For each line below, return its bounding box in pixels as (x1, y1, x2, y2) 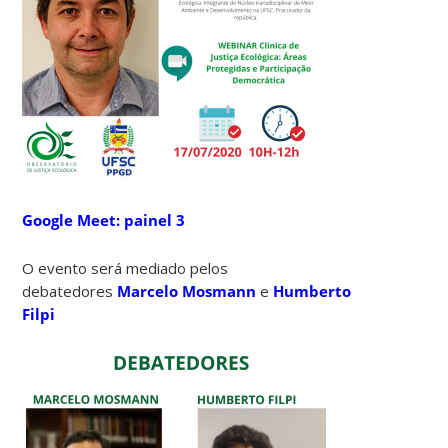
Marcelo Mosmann (117, 280, 257, 301)
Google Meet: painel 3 (22, 209, 186, 230)
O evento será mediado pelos (22, 257, 229, 278)
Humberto (273, 280, 352, 301)
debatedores (22, 280, 118, 301)
